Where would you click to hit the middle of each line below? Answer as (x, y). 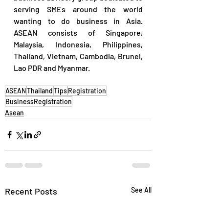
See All (141, 190)
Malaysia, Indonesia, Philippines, (78, 44)
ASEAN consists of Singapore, (78, 33)
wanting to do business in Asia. (78, 21)
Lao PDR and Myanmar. (52, 68)
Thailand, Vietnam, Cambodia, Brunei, (78, 56)
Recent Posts (31, 191)
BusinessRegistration (39, 101)
